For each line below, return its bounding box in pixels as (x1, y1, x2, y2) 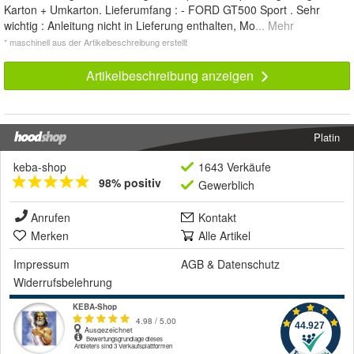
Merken (31, 227, 69, 243)
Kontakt (198, 209, 236, 225)
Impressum (13, 255, 70, 272)
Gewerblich (198, 176, 254, 193)
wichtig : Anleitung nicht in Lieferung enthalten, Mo (4, 17, 255, 33)
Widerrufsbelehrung (13, 273, 112, 290)
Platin (314, 129, 340, 145)
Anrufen (31, 209, 70, 225)
